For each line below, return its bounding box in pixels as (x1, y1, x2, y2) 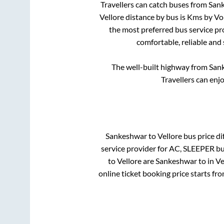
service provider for (101, 143, 169, 153)
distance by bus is (123, 12, 187, 22)
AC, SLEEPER (169, 143, 214, 153)
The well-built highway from (111, 62, 209, 72)
